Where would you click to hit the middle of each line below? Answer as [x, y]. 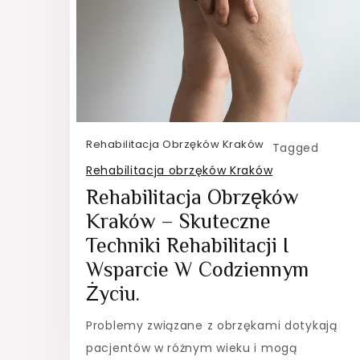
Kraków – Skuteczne [178, 222]
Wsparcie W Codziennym [197, 270]
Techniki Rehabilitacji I [187, 246]
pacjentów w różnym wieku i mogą [192, 348]
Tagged [295, 148]
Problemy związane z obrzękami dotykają [212, 326]
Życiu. [113, 294]
